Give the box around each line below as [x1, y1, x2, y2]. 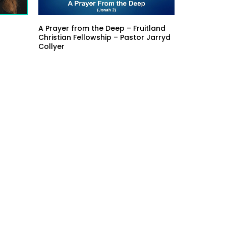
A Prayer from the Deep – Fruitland [38, 23, 165, 33]
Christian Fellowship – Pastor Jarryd [38, 32, 171, 42]
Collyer [38, 41, 65, 51]
